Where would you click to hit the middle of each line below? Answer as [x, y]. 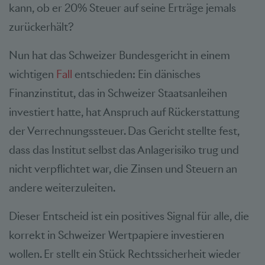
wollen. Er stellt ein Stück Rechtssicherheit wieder [125, 254]
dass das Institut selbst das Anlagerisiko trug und [124, 150]
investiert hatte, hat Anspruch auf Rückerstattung [124, 112]
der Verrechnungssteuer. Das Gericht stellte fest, [124, 131]
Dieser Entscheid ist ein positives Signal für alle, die [129, 216]
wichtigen [33, 74]
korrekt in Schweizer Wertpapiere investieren [117, 235]
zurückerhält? [43, 27]
